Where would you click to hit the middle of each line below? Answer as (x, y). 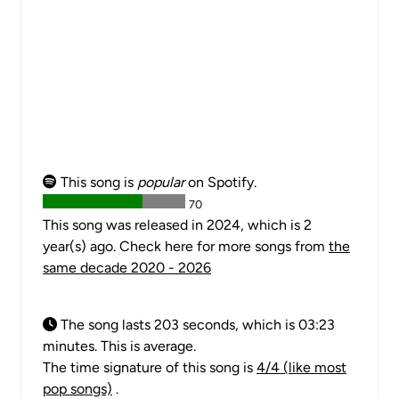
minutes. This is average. (119, 346)
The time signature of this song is (150, 367)
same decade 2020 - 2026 (127, 268)
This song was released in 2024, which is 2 (177, 225)
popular (161, 182)
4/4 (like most (301, 367)
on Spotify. (220, 182)
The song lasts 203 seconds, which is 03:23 (196, 325)
